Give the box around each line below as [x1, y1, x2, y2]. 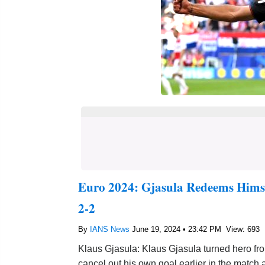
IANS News [90, 225, 132, 234]
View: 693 [226, 225, 260, 234]
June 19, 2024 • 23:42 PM [132, 225, 224, 234]
